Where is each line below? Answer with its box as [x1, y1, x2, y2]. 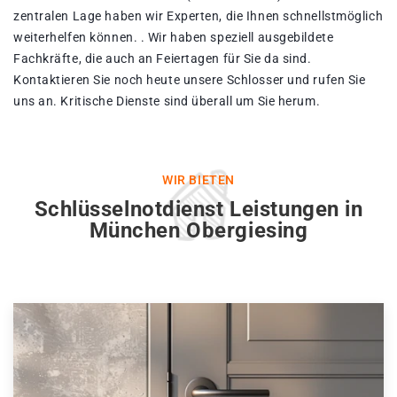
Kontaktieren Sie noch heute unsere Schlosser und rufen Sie [13, 73, 366, 88]
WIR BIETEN [162, 173, 235, 188]
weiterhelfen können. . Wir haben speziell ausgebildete [13, 30, 334, 45]
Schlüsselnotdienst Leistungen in [34, 197, 363, 222]
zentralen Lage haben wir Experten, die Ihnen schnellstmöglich [13, 9, 384, 24]
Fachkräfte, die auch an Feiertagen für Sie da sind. [13, 51, 312, 66]
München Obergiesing [89, 218, 308, 244]
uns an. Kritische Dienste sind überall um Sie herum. [13, 94, 321, 109]
